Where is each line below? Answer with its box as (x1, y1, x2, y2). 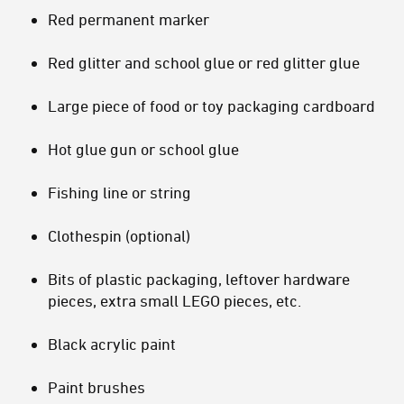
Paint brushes (48, 378, 145, 397)
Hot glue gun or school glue (48, 140, 239, 159)
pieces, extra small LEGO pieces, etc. (48, 291, 301, 310)
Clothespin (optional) (48, 226, 190, 245)
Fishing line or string (48, 183, 191, 202)
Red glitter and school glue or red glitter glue (48, 53, 360, 72)
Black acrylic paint (48, 335, 176, 353)
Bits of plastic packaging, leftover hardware (48, 270, 350, 289)
